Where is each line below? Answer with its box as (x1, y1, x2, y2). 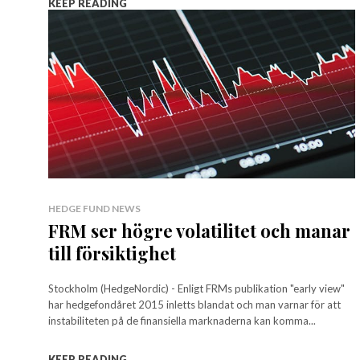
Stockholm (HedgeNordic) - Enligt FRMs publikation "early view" (48, 281, 345, 295)
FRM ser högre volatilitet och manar (48, 218, 350, 243)
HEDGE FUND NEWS (48, 202, 141, 215)
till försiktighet (48, 240, 176, 265)
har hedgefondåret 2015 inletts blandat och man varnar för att (48, 297, 341, 311)
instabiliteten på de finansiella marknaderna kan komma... (48, 313, 316, 327)
